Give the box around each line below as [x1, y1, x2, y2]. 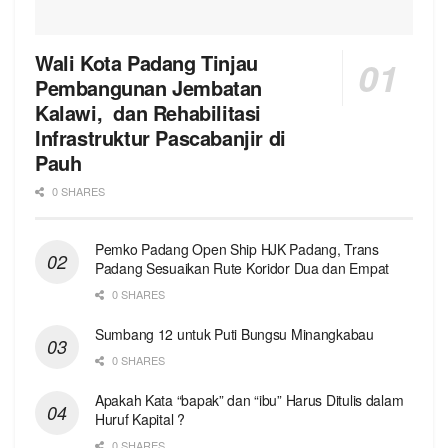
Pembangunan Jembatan [35, 73, 263, 103]
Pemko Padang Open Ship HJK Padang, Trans [95, 239, 379, 260]
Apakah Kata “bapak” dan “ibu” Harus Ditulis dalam [95, 390, 404, 411]
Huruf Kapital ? [95, 409, 185, 430]
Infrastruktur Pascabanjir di [35, 123, 286, 153]
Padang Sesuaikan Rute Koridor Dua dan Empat [95, 258, 389, 279]
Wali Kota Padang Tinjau [35, 48, 264, 78]
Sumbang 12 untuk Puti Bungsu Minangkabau [95, 324, 374, 345]
